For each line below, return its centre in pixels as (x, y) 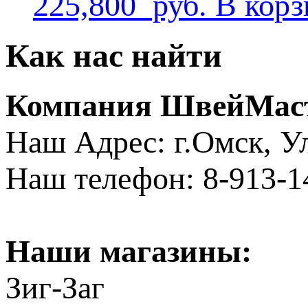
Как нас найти (114, 56)
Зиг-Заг (55, 287)
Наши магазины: (129, 251)
